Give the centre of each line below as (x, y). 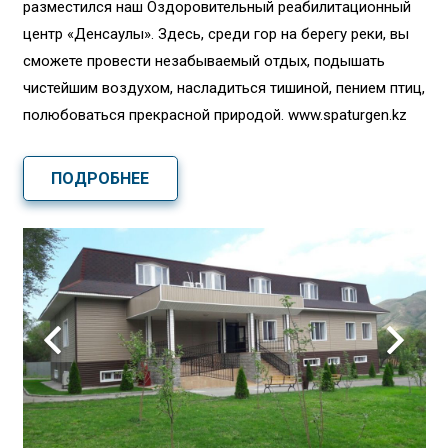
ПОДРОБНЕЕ (100, 178)
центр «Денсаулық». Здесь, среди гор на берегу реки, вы (215, 34)
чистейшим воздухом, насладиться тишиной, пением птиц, (223, 88)
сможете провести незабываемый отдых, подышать (203, 61)
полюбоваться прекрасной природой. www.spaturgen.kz (214, 115)
